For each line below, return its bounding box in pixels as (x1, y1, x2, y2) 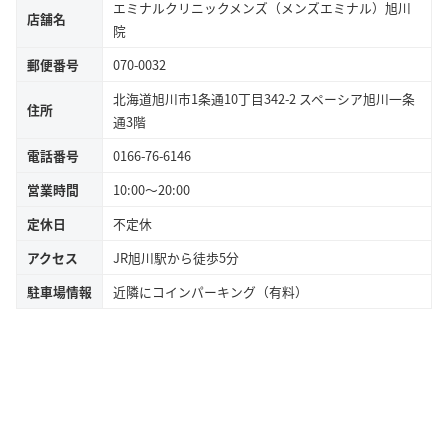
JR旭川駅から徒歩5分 (113, 247, 239, 267)
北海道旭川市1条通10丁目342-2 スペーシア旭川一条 (113, 88, 415, 108)
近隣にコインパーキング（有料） (113, 281, 308, 301)
